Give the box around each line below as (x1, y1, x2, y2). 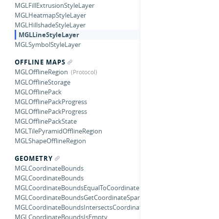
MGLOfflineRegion (15, 67, 68, 76)
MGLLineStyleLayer (19, 30, 79, 39)
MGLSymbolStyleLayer (15, 40, 81, 49)
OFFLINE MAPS (15, 58, 66, 66)
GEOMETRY (15, 154, 53, 163)
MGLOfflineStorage (15, 78, 70, 87)
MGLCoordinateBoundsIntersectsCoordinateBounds (15, 203, 168, 212)
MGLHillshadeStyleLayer (15, 21, 86, 29)
